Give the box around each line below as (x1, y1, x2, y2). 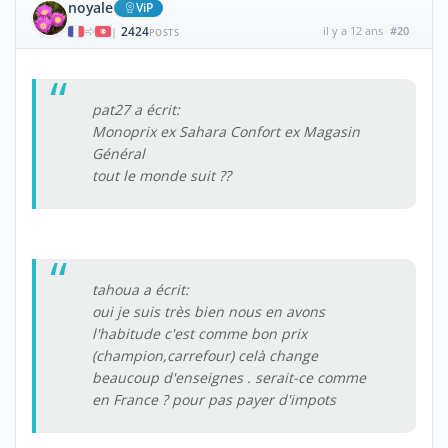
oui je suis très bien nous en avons (92, 301, 325, 321)
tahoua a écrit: (92, 279, 189, 299)
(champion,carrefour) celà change (92, 345, 318, 365)
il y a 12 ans (322, 22, 383, 38)
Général (92, 143, 145, 163)
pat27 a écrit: (92, 99, 180, 119)
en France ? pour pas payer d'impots (92, 389, 336, 409)
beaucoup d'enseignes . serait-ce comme (92, 367, 366, 387)
